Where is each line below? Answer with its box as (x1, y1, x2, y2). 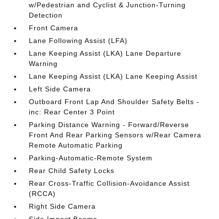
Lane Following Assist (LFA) (29, 37, 128, 44)
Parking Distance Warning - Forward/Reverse (29, 121, 190, 129)
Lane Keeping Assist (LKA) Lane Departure (29, 49, 182, 57)
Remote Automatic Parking (29, 141, 123, 149)
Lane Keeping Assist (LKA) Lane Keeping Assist (29, 72, 198, 80)
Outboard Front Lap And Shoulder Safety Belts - (29, 98, 200, 106)
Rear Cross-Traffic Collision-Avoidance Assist (29, 179, 190, 187)
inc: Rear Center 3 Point (29, 108, 115, 116)
